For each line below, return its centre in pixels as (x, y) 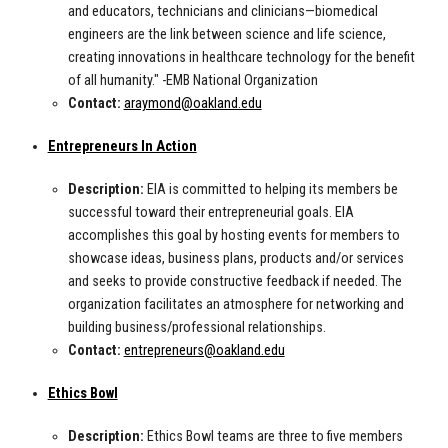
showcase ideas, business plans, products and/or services (235, 259)
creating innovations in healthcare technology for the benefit (241, 58)
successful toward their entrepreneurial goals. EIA (210, 213)
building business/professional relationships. (196, 328)
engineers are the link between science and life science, (226, 35)
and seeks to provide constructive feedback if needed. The (234, 282)
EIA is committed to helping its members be (270, 190)
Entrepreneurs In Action (122, 147)
